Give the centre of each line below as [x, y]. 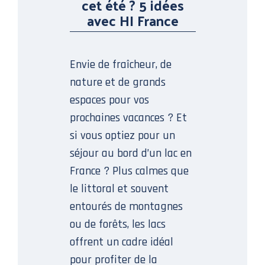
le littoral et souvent [119, 188]
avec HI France [132, 20]
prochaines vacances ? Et [128, 117]
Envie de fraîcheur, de [120, 64]
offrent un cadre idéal [121, 242]
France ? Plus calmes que [129, 171]
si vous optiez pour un [122, 135]
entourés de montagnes [126, 206]
